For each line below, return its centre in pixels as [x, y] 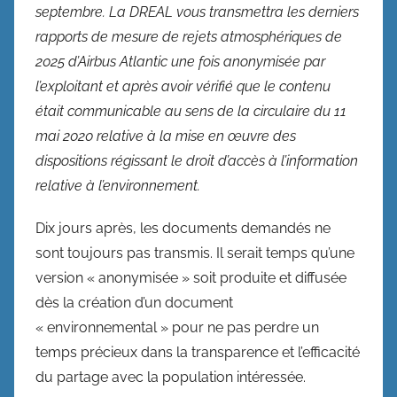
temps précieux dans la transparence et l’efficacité [198, 352]
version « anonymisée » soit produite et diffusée [191, 277]
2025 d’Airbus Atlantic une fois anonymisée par [180, 61]
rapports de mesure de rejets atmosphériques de [189, 36]
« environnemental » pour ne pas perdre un [177, 327]
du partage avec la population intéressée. [171, 377]
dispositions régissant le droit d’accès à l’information [197, 160]
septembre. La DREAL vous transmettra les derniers [197, 12]
